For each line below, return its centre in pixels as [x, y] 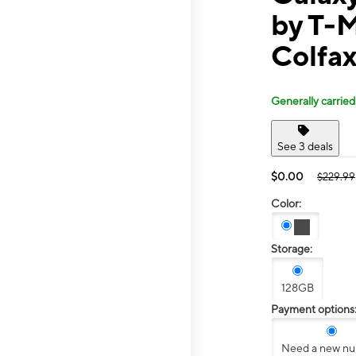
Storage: [292, 249]
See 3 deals [305, 146]
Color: [286, 203]
